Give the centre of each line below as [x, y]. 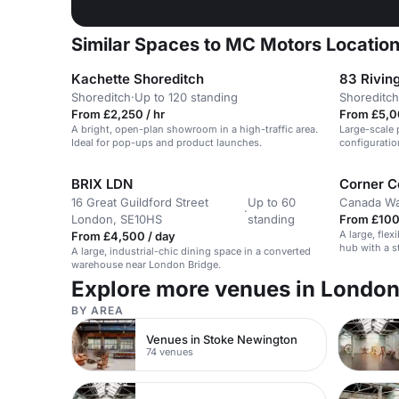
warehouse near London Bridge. [146, 265]
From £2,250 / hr [118, 114]
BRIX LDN [102, 184]
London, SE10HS [117, 219]
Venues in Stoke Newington [222, 339]
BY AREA [98, 310]
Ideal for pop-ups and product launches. [167, 142]
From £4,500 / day [123, 236]
